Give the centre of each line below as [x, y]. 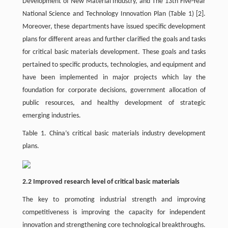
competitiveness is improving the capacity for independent [114, 212]
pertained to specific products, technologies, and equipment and [114, 65]
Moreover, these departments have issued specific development [114, 27]
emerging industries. [51, 116]
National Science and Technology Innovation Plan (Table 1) [109, 14]
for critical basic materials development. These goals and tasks [114, 52]
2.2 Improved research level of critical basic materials [101, 182]
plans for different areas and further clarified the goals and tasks [114, 39]
